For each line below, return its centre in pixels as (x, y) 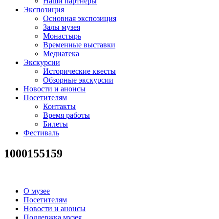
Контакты (59, 106)
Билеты (55, 124)
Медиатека (61, 53)
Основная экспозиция (80, 18)
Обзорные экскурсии (78, 80)
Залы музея (62, 27)
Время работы (66, 115)
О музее (37, 191)
